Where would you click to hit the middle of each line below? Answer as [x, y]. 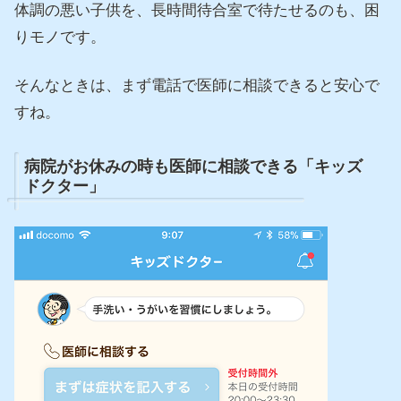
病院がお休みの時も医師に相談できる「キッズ [193, 167]
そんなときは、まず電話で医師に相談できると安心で [197, 85]
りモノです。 [60, 37]
